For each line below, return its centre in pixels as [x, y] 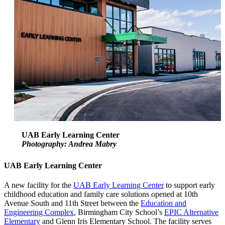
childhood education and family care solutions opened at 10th [101, 194]
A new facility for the [39, 185]
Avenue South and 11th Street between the [72, 203]
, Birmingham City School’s [119, 212]
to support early [189, 185]
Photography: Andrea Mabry [69, 144]
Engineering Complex [39, 212]
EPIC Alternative [191, 212]
